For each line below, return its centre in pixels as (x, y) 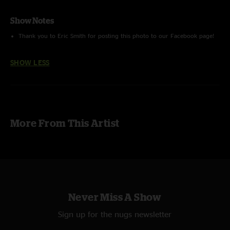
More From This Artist (65, 123)
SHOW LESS (30, 62)
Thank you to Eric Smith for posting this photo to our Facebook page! (116, 36)
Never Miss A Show (115, 197)
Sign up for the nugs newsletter (115, 214)
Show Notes (32, 21)
